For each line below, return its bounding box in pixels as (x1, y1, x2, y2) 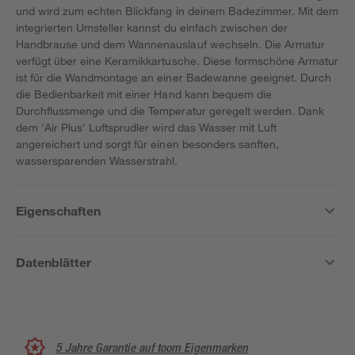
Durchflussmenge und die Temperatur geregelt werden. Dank (16, 104, 324, 117)
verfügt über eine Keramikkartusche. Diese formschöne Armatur (16, 54, 339, 67)
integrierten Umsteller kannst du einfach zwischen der (16, 21, 288, 34)
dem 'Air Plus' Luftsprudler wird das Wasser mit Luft (16, 120, 277, 134)
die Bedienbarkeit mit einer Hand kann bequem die (16, 87, 272, 101)
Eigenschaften (16, 203, 101, 218)
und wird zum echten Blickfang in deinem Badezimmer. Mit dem (16, 4, 339, 17)
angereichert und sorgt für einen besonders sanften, (16, 137, 279, 151)
